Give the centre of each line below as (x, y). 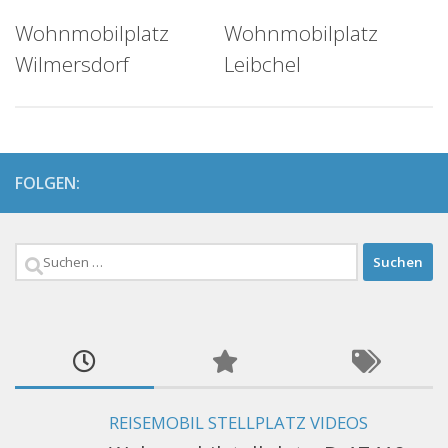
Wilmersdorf (72, 64)
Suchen (49, 258)
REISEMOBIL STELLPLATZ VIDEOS (238, 423)
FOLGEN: (47, 183)
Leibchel (262, 64)
